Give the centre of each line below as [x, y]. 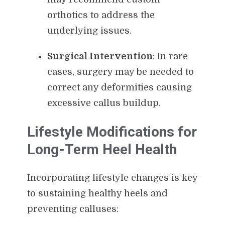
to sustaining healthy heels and [97, 193]
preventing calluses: [73, 209]
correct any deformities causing [119, 87]
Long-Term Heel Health [102, 149]
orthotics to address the [101, 15]
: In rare [170, 56]
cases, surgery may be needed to [120, 72]
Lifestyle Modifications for [112, 132]
